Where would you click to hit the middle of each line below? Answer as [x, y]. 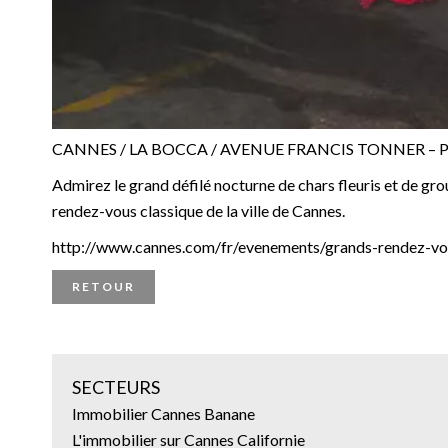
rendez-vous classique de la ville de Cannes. [198, 210]
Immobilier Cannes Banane [163, 413]
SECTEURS [116, 386]
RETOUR [103, 286]
